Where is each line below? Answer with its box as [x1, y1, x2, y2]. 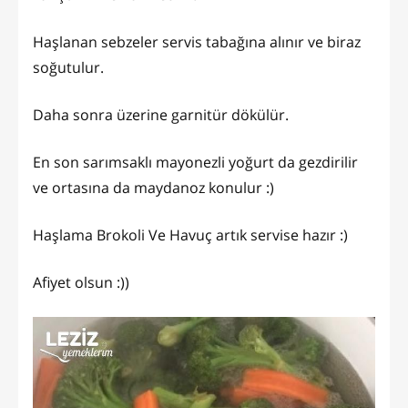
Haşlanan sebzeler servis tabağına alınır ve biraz [33, 32, 361, 53]
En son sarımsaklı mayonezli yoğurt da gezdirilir [33, 152, 358, 173]
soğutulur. [33, 57, 104, 78]
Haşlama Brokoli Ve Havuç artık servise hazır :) [33, 225, 348, 246]
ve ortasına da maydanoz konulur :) [33, 178, 274, 199]
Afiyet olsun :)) [33, 272, 129, 293]
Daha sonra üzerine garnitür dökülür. [33, 105, 289, 126]
